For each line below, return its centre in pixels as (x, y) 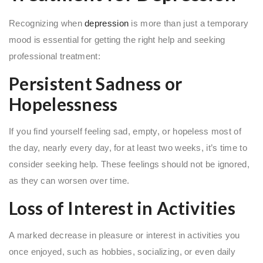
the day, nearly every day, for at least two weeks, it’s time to (128, 147)
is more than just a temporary (189, 23)
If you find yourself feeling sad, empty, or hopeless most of (125, 131)
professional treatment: (55, 56)
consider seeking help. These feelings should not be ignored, (129, 164)
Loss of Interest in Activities (122, 208)
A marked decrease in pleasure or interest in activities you (124, 235)
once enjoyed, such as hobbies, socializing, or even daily (122, 251)
